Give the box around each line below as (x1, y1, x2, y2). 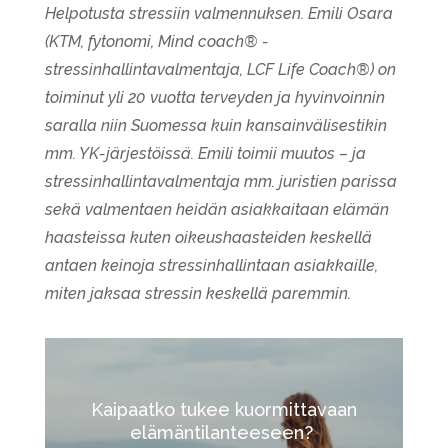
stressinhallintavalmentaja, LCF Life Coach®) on (44, 59, 396, 79)
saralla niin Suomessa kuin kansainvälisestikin (44, 115, 387, 135)
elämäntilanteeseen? (129, 421, 318, 443)
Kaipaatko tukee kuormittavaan (90, 398, 357, 420)
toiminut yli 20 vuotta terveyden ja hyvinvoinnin (44, 87, 385, 107)
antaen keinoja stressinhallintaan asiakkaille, (44, 255, 378, 275)
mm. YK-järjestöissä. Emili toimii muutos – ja (44, 143, 366, 163)
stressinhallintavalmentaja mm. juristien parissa (44, 171, 397, 191)
